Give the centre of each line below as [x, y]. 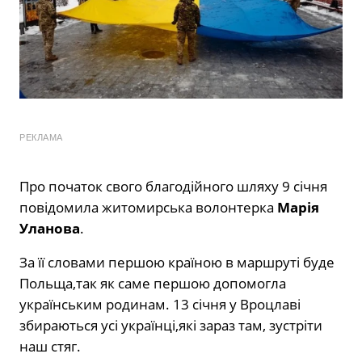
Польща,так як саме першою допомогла [153, 283]
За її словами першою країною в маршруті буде [177, 262]
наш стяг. [50, 346]
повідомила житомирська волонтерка [148, 207]
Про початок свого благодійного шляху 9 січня [173, 186]
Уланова [50, 228]
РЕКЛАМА [41, 137]
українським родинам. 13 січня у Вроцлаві [160, 304]
